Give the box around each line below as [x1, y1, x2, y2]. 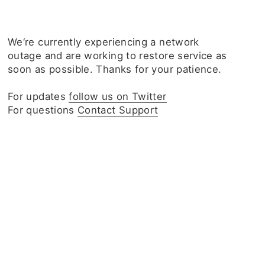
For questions [8, 104, 78, 116]
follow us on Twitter [69, 91, 167, 102]
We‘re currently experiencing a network [8, 36, 199, 48]
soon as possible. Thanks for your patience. [8, 63, 222, 75]
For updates [8, 91, 69, 102]
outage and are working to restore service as [8, 50, 227, 62]
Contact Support [77, 104, 159, 116]
